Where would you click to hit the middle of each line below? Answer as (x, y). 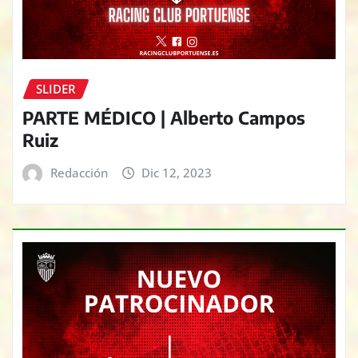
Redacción (79, 173)
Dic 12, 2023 (177, 173)
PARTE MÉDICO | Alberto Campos (164, 118)
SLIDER (56, 88)
